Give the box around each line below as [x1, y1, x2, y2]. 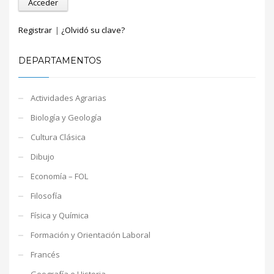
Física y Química [31, 209, 89, 221]
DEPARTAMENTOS [18, 54, 102, 66]
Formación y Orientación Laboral [31, 229, 150, 240]
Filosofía [31, 190, 62, 201]
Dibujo [31, 150, 54, 162]
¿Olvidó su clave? [61, 24, 125, 35]
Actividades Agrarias [31, 92, 106, 103]
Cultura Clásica [31, 131, 86, 143]
